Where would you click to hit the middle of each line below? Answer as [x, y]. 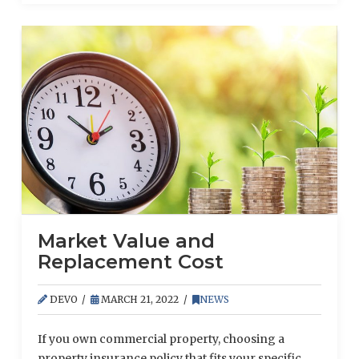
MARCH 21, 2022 [139, 299]
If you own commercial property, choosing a [161, 339]
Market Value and [126, 241]
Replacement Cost [130, 262]
